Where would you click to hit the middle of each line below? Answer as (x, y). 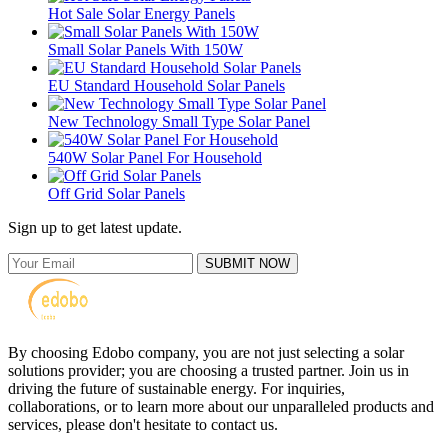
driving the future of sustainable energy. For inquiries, (176, 388)
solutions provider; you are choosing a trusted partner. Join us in (208, 370)
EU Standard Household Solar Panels (166, 85)
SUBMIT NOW (247, 263)
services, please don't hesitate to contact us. (143, 424)
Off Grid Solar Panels (116, 193)
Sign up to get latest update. (95, 227)
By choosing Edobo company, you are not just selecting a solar (206, 352)
